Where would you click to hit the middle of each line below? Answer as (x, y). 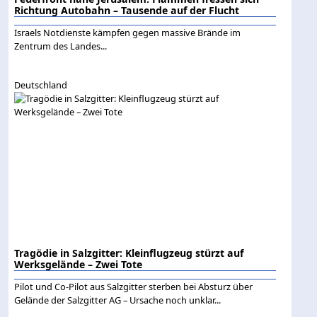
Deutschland (41, 85)
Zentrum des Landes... (61, 46)
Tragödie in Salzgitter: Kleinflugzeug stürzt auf (129, 253)
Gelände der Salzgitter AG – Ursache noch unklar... (118, 300)
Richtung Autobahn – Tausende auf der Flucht (127, 11)
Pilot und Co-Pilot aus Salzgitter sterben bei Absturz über (134, 287)
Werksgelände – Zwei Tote (79, 265)
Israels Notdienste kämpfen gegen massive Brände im (128, 33)
